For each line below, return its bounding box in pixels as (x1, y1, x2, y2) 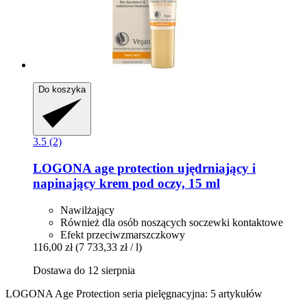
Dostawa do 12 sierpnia (33, 264, 135, 276)
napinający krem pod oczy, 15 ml (33, 175, 220, 191)
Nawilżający (60, 204, 114, 216)
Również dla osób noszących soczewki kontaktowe (60, 216, 283, 228)
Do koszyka (38, 84, 86, 95)
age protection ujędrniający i (91, 160, 256, 175)
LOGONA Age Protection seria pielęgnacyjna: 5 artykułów (5, 287, 262, 299)
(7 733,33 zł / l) (75, 241, 142, 253)
